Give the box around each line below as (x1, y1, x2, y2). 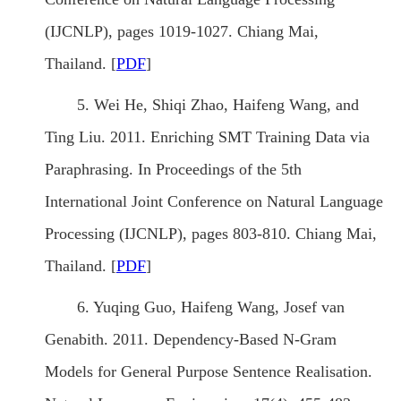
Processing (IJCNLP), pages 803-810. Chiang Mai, (45, 225, 377, 243)
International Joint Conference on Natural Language (45, 192, 383, 211)
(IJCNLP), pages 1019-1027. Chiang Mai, (45, 22, 319, 41)
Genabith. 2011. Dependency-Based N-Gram (45, 330, 337, 349)
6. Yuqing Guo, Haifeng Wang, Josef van (77, 298, 345, 317)
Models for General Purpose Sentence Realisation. (45, 363, 372, 381)
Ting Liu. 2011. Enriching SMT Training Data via (45, 128, 370, 147)
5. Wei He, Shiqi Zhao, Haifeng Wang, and (77, 96, 359, 115)
